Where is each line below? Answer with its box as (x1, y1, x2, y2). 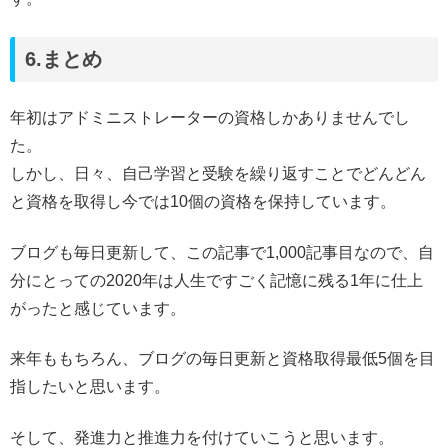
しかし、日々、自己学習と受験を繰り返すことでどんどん (10, 165, 426, 183)
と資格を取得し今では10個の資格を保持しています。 (10, 193, 396, 211)
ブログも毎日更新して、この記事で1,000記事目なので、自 (10, 243, 434, 261)
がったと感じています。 (10, 299, 186, 317)
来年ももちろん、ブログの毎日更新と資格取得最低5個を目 (10, 350, 435, 368)
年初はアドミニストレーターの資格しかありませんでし (10, 109, 410, 127)
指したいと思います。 (10, 378, 170, 396)
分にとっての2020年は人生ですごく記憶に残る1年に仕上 (10, 271, 423, 289)
